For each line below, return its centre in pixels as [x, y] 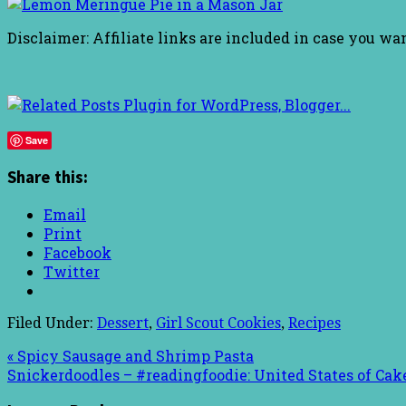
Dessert [123, 323]
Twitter [72, 271]
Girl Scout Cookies [218, 323]
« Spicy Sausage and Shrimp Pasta [130, 355]
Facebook [77, 252]
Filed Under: [52, 323]
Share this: [48, 177]
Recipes [314, 323]
